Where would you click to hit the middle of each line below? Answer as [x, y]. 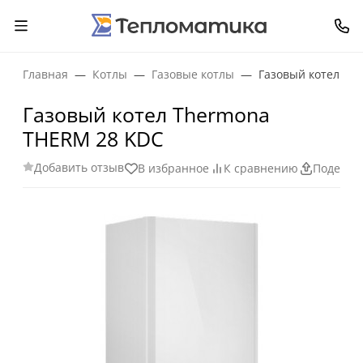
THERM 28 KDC [93, 139]
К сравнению [261, 169]
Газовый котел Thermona [146, 114]
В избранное [173, 169]
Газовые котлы [193, 74]
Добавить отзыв [79, 168]
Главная [45, 74]
